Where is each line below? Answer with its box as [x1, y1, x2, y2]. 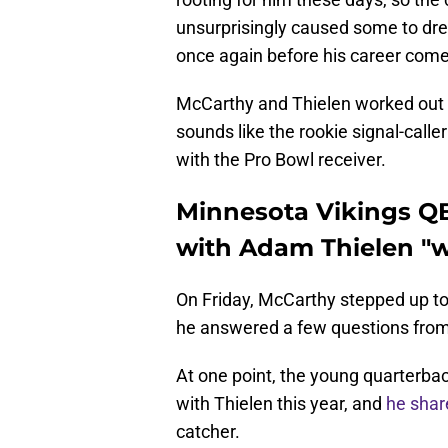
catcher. [176, 421, 240, 443]
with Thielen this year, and [176, 393, 386, 415]
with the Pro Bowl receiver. [176, 149, 386, 171]
